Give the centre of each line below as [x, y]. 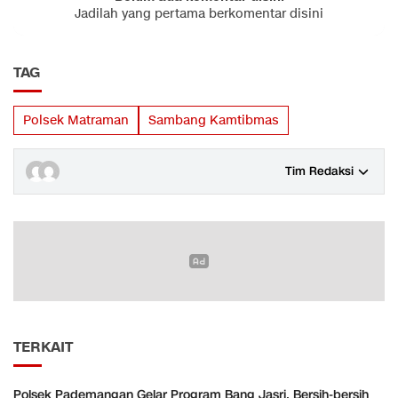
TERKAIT [43, 347]
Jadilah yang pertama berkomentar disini [199, 13]
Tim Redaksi [319, 171]
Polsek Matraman [76, 120]
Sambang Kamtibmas [214, 120]
